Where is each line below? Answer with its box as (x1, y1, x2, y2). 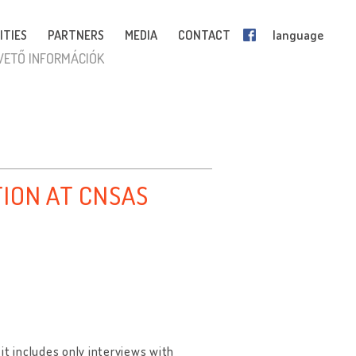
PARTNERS (48, 27, 104, 43)
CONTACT (178, 27, 230, 43)
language (273, 27, 323, 43)
